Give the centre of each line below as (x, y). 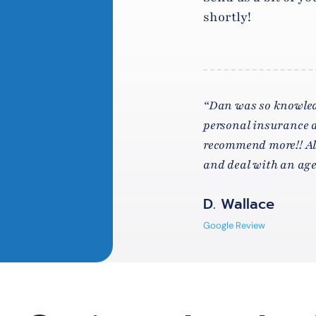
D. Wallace (238, 203)
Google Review (234, 225)
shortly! (227, 17)
